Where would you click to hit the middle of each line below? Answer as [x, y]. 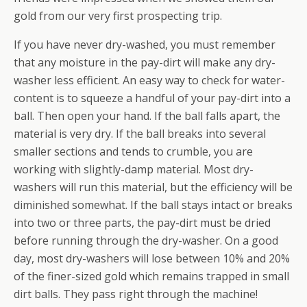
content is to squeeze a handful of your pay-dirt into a [152, 98]
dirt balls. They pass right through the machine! [136, 294]
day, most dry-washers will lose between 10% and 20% [152, 258]
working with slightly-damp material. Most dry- [134, 169]
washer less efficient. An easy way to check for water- [149, 80]
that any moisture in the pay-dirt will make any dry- [145, 62]
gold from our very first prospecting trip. [118, 16]
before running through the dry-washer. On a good [146, 241]
